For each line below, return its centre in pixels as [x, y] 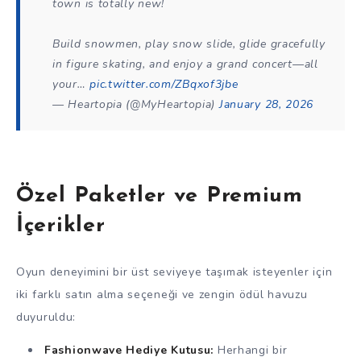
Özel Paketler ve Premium [160, 196]
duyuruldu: [46, 317]
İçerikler [61, 226]
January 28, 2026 [266, 105]
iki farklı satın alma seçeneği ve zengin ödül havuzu [162, 295]
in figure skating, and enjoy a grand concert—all [185, 64]
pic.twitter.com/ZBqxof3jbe [164, 85]
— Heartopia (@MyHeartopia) [136, 105]
